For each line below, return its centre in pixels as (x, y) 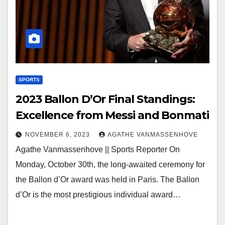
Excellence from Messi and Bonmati (112, 115)
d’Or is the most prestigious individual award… (98, 195)
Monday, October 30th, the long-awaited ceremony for (110, 164)
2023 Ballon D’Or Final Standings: (105, 99)
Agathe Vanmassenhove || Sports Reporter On (98, 149)
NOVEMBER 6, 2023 (59, 135)
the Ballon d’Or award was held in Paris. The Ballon (107, 180)
